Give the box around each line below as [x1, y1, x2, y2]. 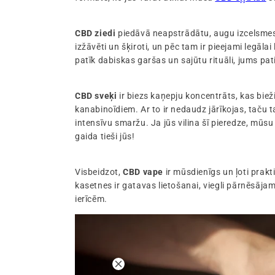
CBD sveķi [75, 91, 117, 101]
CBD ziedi [75, 28, 116, 39]
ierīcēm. [75, 194, 110, 204]
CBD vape [123, 167, 164, 177]
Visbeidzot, [75, 167, 123, 177]
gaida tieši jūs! [75, 131, 135, 142]
